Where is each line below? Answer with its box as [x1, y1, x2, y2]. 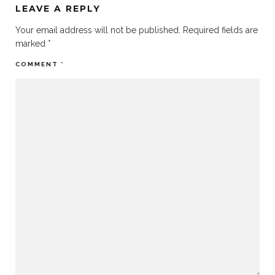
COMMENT [15, 60, 61, 68]
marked [15, 38, 48, 48]
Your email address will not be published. [15, 25, 180, 35]
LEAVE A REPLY [15, 2, 101, 14]
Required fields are [183, 25, 258, 35]
